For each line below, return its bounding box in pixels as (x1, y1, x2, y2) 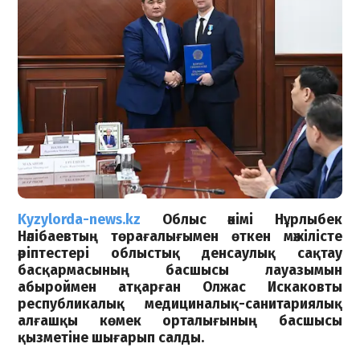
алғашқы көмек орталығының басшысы (18, 313, 342, 330)
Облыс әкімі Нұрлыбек (162, 211, 342, 229)
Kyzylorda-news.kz (18, 211, 141, 229)
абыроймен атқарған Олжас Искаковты (18, 279, 342, 297)
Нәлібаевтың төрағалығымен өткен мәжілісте (18, 228, 342, 246)
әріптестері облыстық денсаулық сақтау (18, 245, 342, 263)
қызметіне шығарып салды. (18, 329, 205, 347)
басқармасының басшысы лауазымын (18, 262, 342, 280)
